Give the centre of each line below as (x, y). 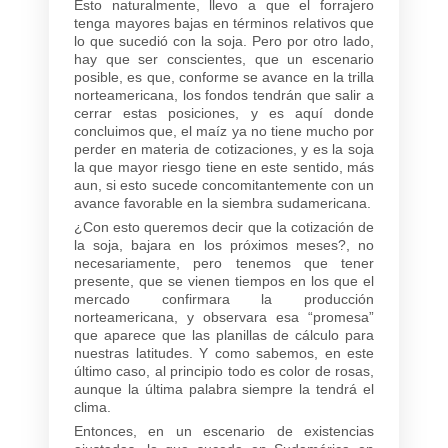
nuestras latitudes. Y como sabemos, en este (224, 352)
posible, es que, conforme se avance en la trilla (224, 76)
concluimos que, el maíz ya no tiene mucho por (224, 130)
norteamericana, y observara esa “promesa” (224, 316)
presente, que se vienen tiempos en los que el (224, 280)
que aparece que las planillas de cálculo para (224, 334)
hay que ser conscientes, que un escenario (224, 58)
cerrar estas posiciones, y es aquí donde (224, 112)
